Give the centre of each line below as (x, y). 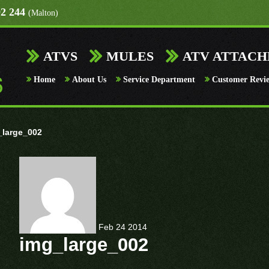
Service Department (159, 80)
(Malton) (43, 13)
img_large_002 (84, 244)
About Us (89, 80)
